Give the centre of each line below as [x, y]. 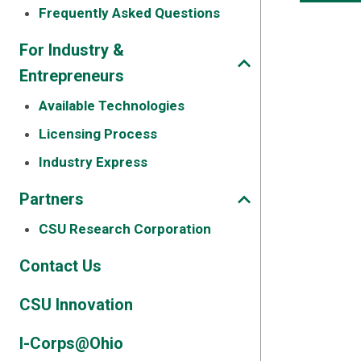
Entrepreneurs [72, 76]
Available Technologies [112, 106]
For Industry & [72, 50]
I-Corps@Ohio [71, 343]
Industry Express [93, 162]
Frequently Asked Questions [129, 13]
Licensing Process [98, 134]
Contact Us [60, 266]
